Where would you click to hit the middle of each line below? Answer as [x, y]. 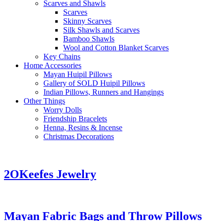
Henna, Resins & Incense [83, 128]
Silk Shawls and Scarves [101, 30]
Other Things [44, 101]
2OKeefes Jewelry [50, 174]
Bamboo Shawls [89, 39]
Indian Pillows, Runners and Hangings [104, 92]
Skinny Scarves [87, 21]
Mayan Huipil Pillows [78, 74]
